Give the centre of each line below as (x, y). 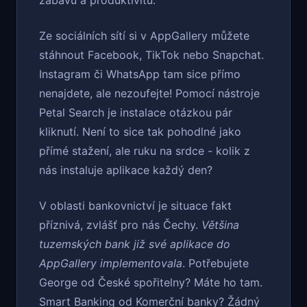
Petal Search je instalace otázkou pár (136, 113)
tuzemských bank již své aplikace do (135, 244)
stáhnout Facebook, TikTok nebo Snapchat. (151, 55)
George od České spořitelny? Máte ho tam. (151, 283)
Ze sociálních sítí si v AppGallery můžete (144, 36)
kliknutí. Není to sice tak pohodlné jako (140, 132)
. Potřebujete (216, 263)
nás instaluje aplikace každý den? (126, 170)
